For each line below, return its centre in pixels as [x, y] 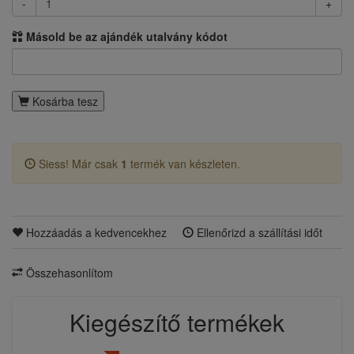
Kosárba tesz [64, 101]
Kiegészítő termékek [177, 322]
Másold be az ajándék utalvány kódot [125, 36]
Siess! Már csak [78, 164]
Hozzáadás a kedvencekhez [95, 232]
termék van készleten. [184, 164]
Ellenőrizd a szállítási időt [258, 232]
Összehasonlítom [68, 273]
